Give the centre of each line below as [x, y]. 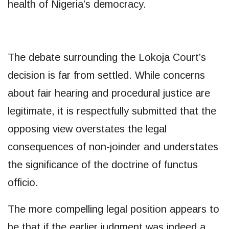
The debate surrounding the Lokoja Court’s [107, 57]
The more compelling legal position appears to [113, 209]
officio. [23, 182]
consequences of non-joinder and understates [113, 146]
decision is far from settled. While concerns [106, 75]
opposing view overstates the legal [87, 129]
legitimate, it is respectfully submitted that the [112, 111]
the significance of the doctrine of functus [103, 164]
